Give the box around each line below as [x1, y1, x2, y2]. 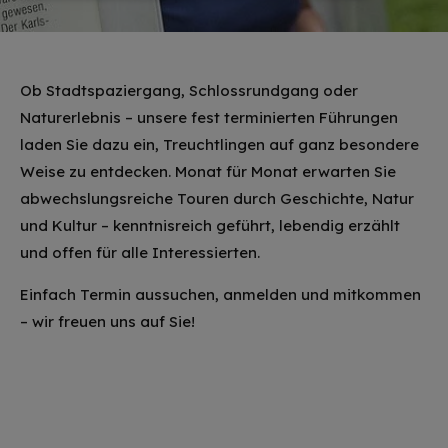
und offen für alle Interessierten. [20, 243, 260, 262]
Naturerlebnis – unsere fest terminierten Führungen [20, 108, 398, 127]
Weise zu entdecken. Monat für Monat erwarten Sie [20, 162, 396, 181]
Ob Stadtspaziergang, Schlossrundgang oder [20, 81, 358, 100]
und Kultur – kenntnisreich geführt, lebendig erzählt [20, 216, 400, 235]
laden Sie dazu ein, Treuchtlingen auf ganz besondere [20, 135, 419, 154]
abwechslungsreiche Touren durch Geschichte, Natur [20, 189, 414, 208]
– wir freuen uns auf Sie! [20, 312, 195, 331]
